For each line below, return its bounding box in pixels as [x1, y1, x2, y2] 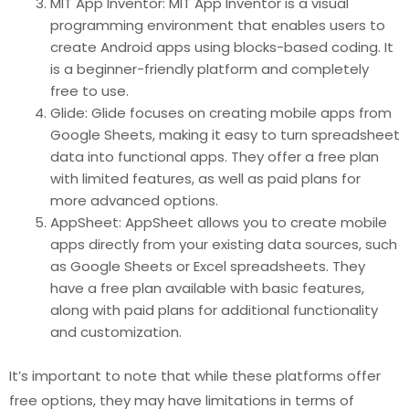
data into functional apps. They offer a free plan [50, 146, 379, 166]
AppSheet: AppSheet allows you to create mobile [50, 212, 387, 232]
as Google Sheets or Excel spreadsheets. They [50, 256, 365, 276]
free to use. [50, 80, 129, 100]
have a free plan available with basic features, [50, 278, 364, 298]
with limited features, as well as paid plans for [50, 168, 361, 188]
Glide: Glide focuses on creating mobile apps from [50, 102, 392, 122]
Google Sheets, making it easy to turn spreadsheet [50, 124, 400, 144]
